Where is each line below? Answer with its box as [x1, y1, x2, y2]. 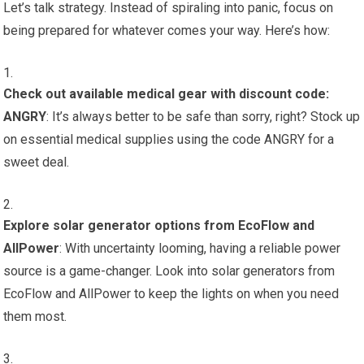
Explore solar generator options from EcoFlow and [3, 218, 315, 233]
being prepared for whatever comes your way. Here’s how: [3, 23, 331, 38]
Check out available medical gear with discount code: [3, 86, 330, 102]
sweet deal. [3, 154, 70, 170]
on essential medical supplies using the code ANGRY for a [3, 132, 335, 147]
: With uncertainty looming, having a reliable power [59, 240, 341, 256]
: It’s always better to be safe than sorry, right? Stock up [46, 109, 361, 124]
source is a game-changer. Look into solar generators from [3, 263, 336, 279]
